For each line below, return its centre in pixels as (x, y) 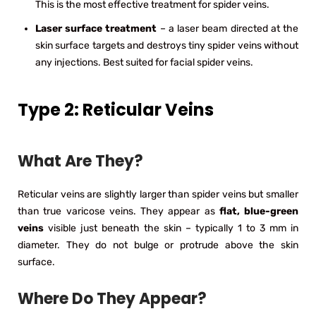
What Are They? (80, 161)
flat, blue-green (259, 211)
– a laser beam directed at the (228, 28)
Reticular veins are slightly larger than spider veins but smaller (158, 194)
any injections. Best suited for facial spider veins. (144, 62)
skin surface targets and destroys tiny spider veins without (167, 45)
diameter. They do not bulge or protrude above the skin (158, 245)
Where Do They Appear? (112, 298)
